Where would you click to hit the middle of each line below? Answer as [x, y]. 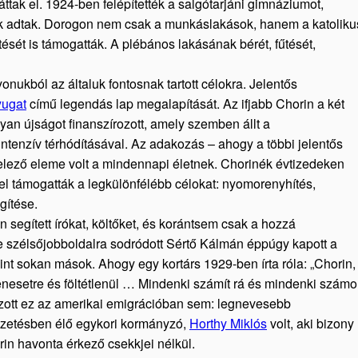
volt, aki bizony [310, 323]
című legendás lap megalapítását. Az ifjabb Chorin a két [185, 103]
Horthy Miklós [228, 323]
